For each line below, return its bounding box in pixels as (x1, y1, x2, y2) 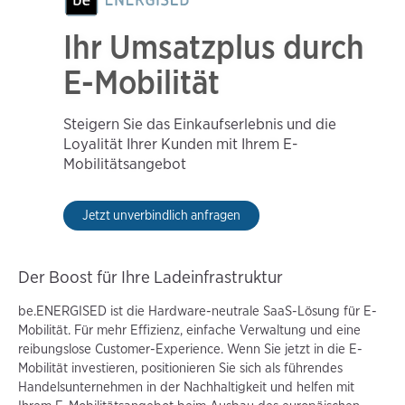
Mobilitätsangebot (63, 154, 186, 173)
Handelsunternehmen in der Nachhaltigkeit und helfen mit (18, 378, 354, 395)
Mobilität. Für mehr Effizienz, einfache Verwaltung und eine (18, 321, 361, 338)
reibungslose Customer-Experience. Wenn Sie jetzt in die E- (18, 340, 363, 357)
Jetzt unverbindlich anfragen (82, 207, 240, 223)
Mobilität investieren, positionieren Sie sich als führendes (18, 359, 343, 376)
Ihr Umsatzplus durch (63, 27, 364, 67)
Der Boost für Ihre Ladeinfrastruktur (18, 266, 283, 287)
